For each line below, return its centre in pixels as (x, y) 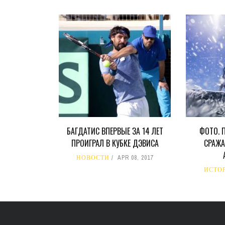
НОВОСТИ (93, 158)
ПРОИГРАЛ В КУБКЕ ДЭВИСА (115, 143)
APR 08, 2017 (136, 158)
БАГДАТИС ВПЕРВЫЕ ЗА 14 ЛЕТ (115, 131)
